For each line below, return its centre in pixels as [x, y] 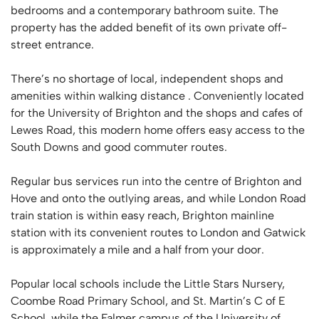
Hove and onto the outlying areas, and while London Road [158, 198]
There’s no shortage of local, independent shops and [147, 79]
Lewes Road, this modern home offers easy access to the [158, 130]
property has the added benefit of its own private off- [149, 27]
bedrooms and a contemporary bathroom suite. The [145, 10]
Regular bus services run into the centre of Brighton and [156, 181]
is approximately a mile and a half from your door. [137, 250]
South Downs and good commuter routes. [119, 147]
